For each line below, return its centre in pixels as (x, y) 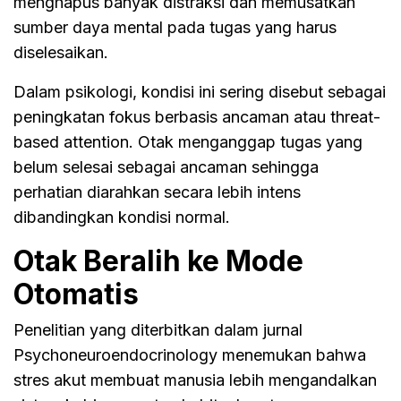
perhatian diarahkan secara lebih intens (157, 192)
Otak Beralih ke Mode (158, 260)
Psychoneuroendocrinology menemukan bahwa (190, 354)
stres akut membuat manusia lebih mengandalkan (195, 380)
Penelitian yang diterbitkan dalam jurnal (158, 329)
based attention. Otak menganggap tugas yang (188, 141)
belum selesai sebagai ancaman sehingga (166, 166)
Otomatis (76, 294)
